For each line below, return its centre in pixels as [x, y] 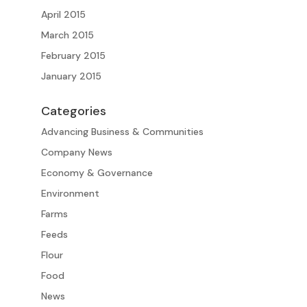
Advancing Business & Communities [122, 132]
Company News [76, 152]
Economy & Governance [97, 173]
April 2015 [63, 15]
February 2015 [73, 56]
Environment [70, 194]
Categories [73, 111]
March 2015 [67, 35]
